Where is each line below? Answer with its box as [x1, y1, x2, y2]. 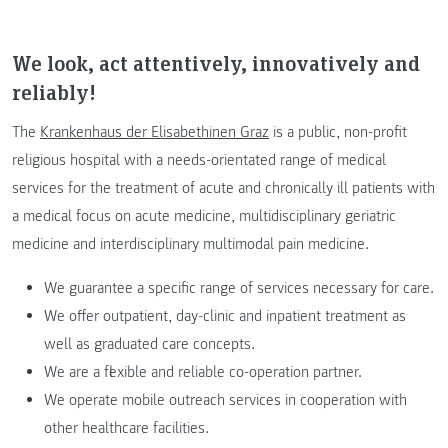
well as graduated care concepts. [44, 333, 255, 354]
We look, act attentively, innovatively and [12, 48, 420, 77]
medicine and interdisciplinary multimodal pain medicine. [12, 233, 369, 254]
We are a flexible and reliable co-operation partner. [44, 361, 362, 382]
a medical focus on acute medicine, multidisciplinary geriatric [12, 205, 396, 226]
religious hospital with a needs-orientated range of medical [12, 149, 386, 170]
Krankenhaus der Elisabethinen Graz [40, 121, 269, 142]
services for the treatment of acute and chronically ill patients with [12, 177, 435, 198]
